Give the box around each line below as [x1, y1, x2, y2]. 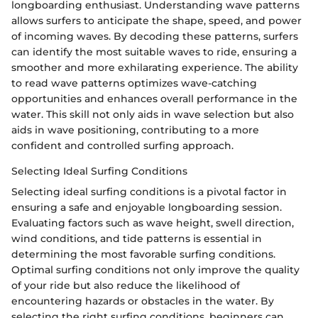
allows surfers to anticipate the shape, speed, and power [11, 13, 302, 27]
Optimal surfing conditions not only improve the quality [11, 263, 300, 276]
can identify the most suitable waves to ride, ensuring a [11, 45, 297, 58]
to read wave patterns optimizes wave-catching [11, 76, 257, 89]
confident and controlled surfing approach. [11, 138, 234, 152]
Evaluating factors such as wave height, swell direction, [11, 216, 294, 229]
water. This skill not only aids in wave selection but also [11, 107, 294, 121]
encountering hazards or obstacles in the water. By [11, 294, 274, 307]
